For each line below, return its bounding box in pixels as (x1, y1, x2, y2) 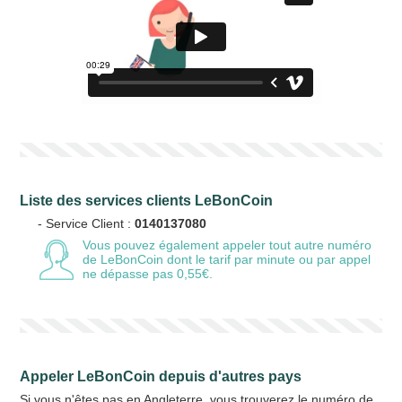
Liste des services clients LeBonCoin (20, 193, 274, 208)
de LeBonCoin (83, 252, 164, 267)
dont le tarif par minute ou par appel (163, 252, 371, 267)
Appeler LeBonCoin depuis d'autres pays (20, 369, 302, 384)
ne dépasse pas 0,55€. (83, 267, 214, 281)
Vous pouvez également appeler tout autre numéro (83, 238, 372, 252)
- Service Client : (38, 216, 135, 231)
